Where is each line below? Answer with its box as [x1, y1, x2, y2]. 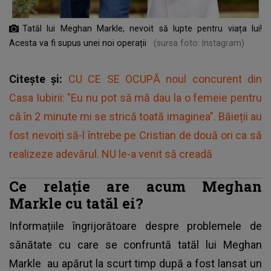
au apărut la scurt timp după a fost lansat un [44, 256, 263, 270]
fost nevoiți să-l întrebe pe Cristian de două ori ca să [9, 128, 262, 142]
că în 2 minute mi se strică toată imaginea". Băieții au [9, 109, 262, 123]
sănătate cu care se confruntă [9, 238, 178, 251]
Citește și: [9, 72, 68, 85]
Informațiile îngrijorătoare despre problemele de [9, 219, 262, 232]
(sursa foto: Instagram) [154, 38, 244, 48]
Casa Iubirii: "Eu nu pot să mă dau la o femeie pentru [9, 91, 262, 104]
